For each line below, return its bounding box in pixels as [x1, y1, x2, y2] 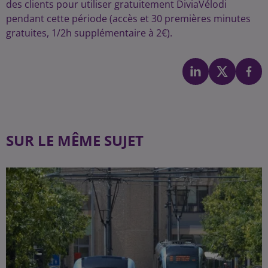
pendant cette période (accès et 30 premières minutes [6, 12, 251, 25]
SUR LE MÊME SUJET [6, 130, 144, 150]
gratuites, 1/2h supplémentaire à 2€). [6, 26, 175, 39]
